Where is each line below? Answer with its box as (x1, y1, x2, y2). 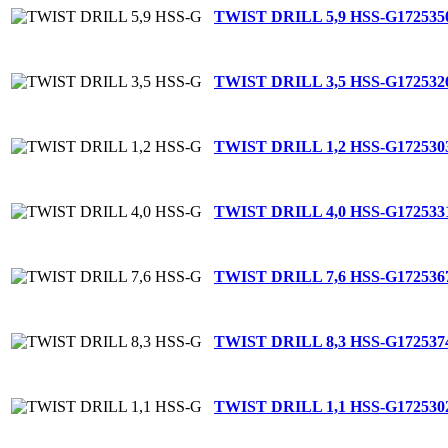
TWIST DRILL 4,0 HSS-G (214, 202, 397, 220)
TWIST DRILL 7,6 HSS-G (214, 267, 397, 285)
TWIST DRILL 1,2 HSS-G (214, 137, 397, 155)
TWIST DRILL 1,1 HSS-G (214, 397, 397, 415)
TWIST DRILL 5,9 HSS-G (214, 7, 397, 25)
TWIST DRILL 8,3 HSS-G (214, 332, 397, 350)
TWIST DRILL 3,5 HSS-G (214, 72, 397, 90)
